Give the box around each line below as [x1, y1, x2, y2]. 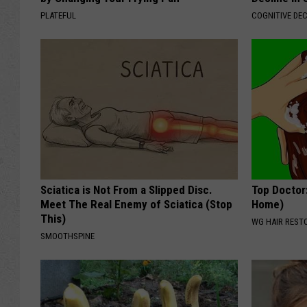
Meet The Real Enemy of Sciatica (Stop [40, 197, 232, 211]
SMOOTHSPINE [40, 230, 95, 241]
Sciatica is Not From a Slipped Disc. [40, 182, 212, 197]
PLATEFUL [40, 10, 76, 21]
